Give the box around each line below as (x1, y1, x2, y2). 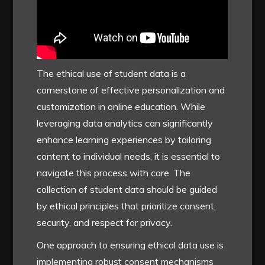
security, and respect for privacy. (37, 216, 173, 228)
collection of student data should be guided (37, 183, 218, 195)
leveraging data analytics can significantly (37, 117, 214, 129)
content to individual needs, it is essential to (37, 150, 221, 162)
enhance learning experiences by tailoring (37, 133, 212, 146)
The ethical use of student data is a (37, 67, 186, 79)
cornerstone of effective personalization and (37, 83, 225, 96)
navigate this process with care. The (37, 166, 191, 179)
